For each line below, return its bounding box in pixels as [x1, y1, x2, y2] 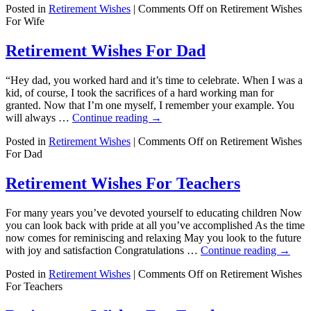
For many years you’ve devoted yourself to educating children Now [6, 206, 302, 219]
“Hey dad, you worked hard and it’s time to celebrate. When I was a [6, 74, 303, 87]
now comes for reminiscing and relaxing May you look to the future [6, 231, 301, 244]
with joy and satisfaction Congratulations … [6, 244, 201, 256]
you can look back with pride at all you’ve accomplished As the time [6, 219, 305, 231]
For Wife [6, 15, 44, 28]
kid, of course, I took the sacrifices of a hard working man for [6, 87, 274, 99]
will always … [6, 112, 72, 124]
